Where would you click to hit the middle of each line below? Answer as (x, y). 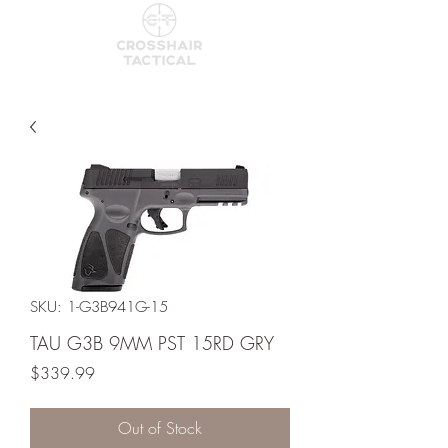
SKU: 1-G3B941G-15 (99, 307)
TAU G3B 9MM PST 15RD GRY (152, 343)
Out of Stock (160, 428)
